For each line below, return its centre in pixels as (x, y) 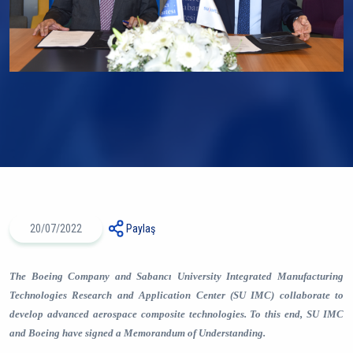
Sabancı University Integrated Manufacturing (240, 276)
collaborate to (309, 295)
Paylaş (141, 229)
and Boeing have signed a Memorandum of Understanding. (137, 333)
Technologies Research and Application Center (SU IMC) (142, 295)
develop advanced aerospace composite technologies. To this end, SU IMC (176, 314)
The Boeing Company (62, 276)
